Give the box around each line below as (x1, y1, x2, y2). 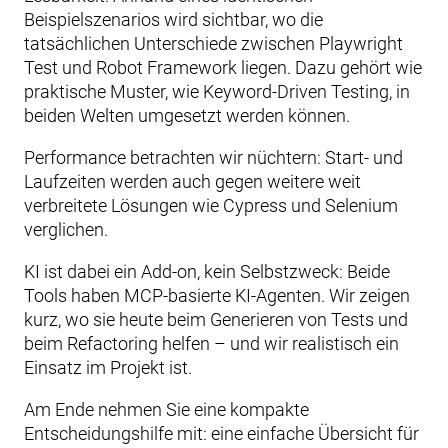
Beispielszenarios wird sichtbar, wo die (24, 9, 323, 30)
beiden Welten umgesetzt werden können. (24, 105, 350, 126)
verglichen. (24, 219, 108, 240)
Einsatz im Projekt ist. (24, 357, 192, 378)
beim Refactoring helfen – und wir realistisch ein (24, 333, 399, 354)
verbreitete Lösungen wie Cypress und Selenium (24, 195, 398, 216)
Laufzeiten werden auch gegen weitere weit (24, 171, 361, 192)
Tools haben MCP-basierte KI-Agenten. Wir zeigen (24, 285, 410, 306)
